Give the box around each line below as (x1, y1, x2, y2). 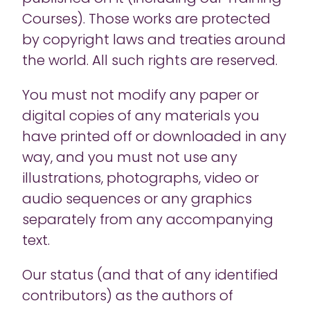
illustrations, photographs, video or (22, 172, 259, 186)
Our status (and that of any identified (22, 269, 278, 283)
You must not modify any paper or (22, 89, 259, 103)
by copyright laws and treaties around (22, 34, 286, 48)
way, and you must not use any (22, 152, 237, 165)
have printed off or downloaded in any (22, 131, 286, 145)
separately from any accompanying (22, 214, 273, 228)
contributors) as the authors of (22, 290, 233, 304)
